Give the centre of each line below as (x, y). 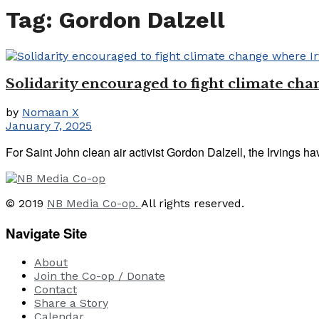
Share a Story (71, 303)
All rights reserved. (193, 203)
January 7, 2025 (49, 125)
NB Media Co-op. (94, 203)
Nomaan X (51, 112)
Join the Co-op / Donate (100, 276)
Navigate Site (46, 233)
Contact (56, 290)
